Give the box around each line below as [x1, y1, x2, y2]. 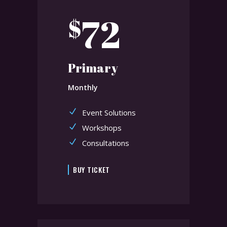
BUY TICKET [73, 164, 110, 175]
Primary [68, 59, 118, 76]
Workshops [82, 122, 122, 133]
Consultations [82, 137, 129, 148]
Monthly [68, 82, 98, 92]
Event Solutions [82, 107, 136, 118]
